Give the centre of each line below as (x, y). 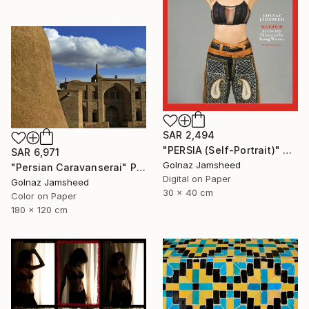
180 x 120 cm (39, 210)
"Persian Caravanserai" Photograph (141, 168)
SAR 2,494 (189, 135)
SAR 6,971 (36, 152)
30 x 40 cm (188, 193)
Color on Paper (44, 196)
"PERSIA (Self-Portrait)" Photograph (288, 150)
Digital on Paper (197, 179)
